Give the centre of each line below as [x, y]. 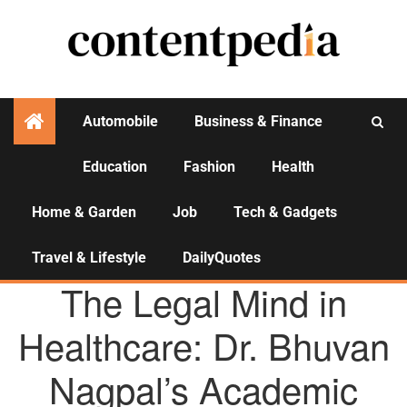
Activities [203, 183]
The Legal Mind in [203, 301]
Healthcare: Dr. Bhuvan [203, 345]
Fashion [209, 167]
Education [115, 167]
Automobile [120, 121]
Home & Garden [84, 212]
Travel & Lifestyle [89, 258]
